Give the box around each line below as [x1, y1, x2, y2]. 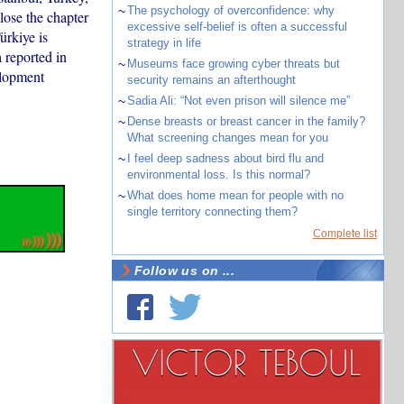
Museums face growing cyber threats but [126, 57, 340, 70]
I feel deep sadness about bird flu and [126, 151, 324, 165]
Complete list [313, 227, 377, 240]
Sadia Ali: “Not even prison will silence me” [126, 94, 350, 107]
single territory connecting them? [126, 205, 298, 218]
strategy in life [126, 36, 201, 50]
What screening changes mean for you [126, 131, 328, 144]
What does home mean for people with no [126, 188, 344, 202]
